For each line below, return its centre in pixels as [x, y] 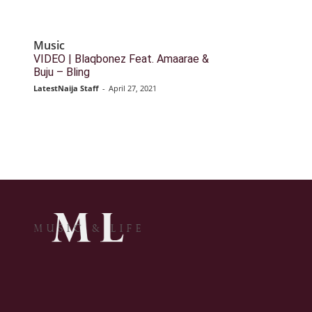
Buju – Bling [62, 72]
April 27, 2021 [133, 88]
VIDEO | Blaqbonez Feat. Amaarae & [121, 59]
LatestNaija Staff [66, 88]
